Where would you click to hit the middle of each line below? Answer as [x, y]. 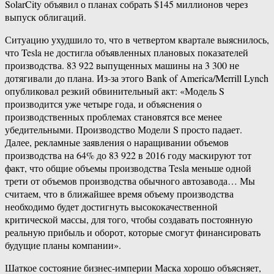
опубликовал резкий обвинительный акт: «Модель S [115, 91]
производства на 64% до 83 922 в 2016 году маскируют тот [128, 155]
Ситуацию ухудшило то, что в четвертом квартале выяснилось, [137, 40]
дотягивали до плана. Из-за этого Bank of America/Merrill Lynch [137, 78]
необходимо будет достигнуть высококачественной [111, 207]
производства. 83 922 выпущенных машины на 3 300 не [122, 65]
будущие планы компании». [63, 245]
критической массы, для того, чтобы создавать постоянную [129, 220]
